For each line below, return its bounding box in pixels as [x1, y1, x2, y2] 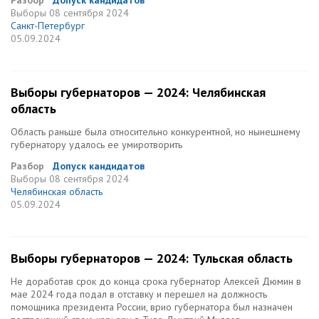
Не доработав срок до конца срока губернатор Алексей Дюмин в [11, 275, 301, 288]
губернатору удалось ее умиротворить [11, 138, 182, 151]
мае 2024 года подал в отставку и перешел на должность [11, 288, 267, 300]
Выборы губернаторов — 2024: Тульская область [11, 250, 293, 266]
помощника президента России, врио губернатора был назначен [11, 300, 293, 313]
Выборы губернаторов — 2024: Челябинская [11, 84, 266, 100]
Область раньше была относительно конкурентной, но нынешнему [11, 125, 300, 138]
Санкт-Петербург [11, 19, 85, 32]
